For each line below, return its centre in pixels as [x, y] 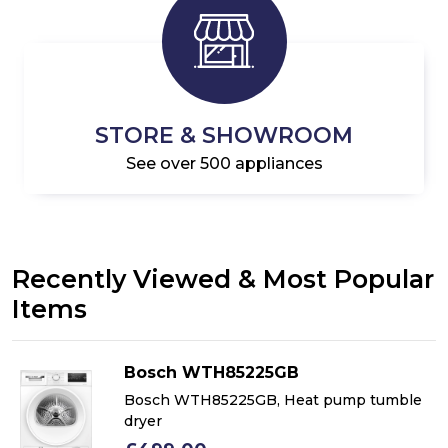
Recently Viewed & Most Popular [223, 278]
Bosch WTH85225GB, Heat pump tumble [273, 399]
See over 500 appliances [224, 163]
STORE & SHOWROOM [224, 135]
